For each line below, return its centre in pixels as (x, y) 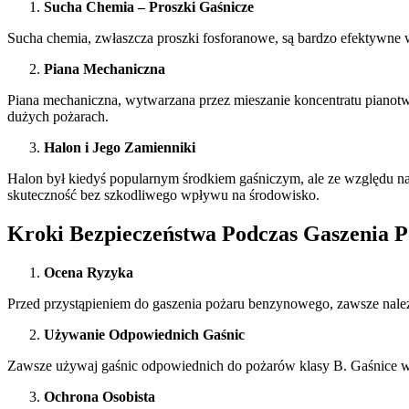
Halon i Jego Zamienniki (120, 148)
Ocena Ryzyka (89, 273)
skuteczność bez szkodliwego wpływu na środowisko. (163, 195)
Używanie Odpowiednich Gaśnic (144, 335)
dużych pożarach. (58, 117)
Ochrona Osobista (100, 397)
